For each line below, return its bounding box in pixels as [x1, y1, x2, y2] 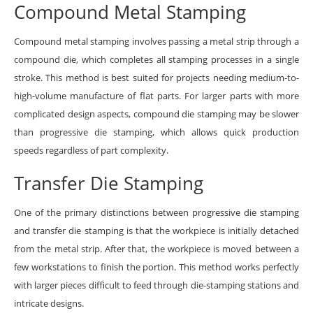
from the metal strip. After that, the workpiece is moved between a [14, 242, 299, 255]
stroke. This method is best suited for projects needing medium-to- [14, 71, 299, 84]
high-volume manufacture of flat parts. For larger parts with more [14, 89, 299, 102]
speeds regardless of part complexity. [14, 143, 168, 156]
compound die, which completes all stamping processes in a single [14, 52, 299, 66]
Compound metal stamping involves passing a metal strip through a [14, 34, 299, 48]
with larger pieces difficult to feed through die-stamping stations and [14, 278, 299, 291]
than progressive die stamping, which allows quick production [14, 125, 299, 138]
